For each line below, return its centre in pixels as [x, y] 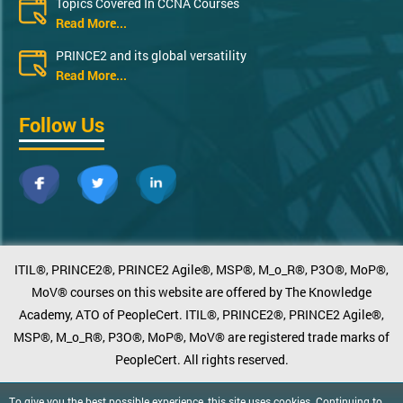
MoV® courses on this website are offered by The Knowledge [201, 292]
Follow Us [62, 125]
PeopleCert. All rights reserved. [201, 360]
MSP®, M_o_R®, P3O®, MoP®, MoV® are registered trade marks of [201, 337]
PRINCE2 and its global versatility [151, 56]
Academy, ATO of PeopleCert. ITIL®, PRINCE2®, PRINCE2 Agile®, [201, 315]
